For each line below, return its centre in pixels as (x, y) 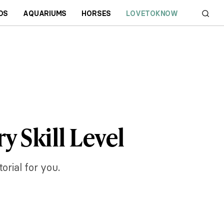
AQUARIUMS (45, 13)
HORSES (96, 13)
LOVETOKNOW (152, 13)
